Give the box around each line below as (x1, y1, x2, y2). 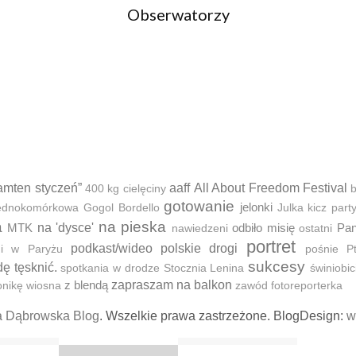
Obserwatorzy (126, 5, 230, 24)
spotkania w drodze (60, 262, 160, 274)
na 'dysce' (37, 221, 94, 234)
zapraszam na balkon (111, 278, 232, 292)
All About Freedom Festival (193, 181, 348, 195)
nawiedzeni (171, 222, 228, 234)
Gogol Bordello (83, 202, 160, 214)
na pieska (98, 219, 166, 235)
